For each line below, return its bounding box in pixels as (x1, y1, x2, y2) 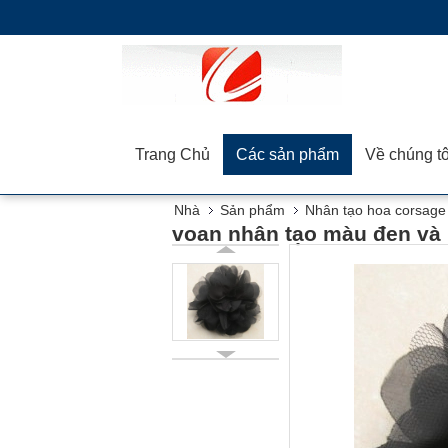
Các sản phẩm (236, 146, 339, 163)
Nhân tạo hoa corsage (305, 202, 446, 218)
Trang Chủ (135, 146, 210, 163)
